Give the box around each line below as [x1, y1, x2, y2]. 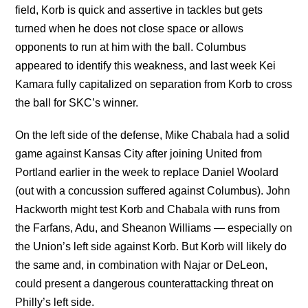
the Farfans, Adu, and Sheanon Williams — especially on [15, 221, 293, 234]
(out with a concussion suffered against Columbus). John [15, 184, 291, 197]
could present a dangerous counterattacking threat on [15, 277, 274, 289]
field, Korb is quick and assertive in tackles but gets [15, 3, 263, 16]
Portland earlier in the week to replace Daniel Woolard [15, 166, 279, 178]
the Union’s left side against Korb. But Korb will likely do [15, 240, 287, 252]
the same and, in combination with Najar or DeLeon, [15, 258, 268, 271]
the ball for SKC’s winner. [15, 96, 139, 109]
